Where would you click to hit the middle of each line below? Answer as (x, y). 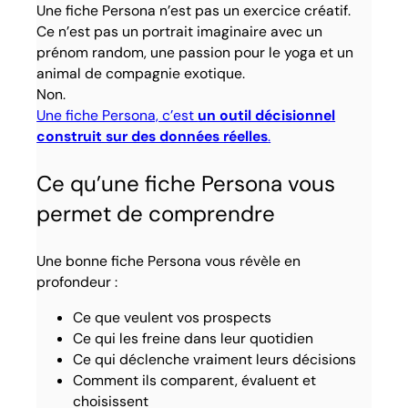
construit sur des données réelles (153, 137)
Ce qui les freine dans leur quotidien (194, 339)
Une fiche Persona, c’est (117, 116)
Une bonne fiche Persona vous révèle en (169, 261)
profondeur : (77, 282)
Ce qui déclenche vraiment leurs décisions (215, 360)
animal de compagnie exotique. (141, 74)
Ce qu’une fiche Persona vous (186, 184)
